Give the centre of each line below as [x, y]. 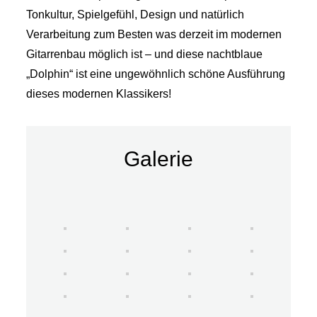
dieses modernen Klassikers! [99, 94]
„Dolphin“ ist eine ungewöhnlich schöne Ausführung [156, 74]
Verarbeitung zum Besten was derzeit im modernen [154, 34]
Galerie [158, 159]
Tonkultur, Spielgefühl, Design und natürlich [136, 15]
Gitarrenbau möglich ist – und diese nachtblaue [145, 54]
